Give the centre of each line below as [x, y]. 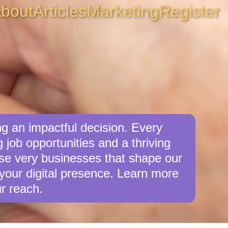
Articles [60, 11]
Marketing [123, 11]
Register [189, 11]
